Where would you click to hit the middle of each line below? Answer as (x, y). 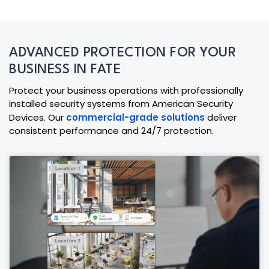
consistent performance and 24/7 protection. (111, 131)
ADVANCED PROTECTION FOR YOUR (122, 53)
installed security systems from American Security (121, 104)
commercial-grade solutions (135, 118)
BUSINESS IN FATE (65, 70)
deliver (221, 118)
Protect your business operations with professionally (126, 91)
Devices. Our (38, 118)
